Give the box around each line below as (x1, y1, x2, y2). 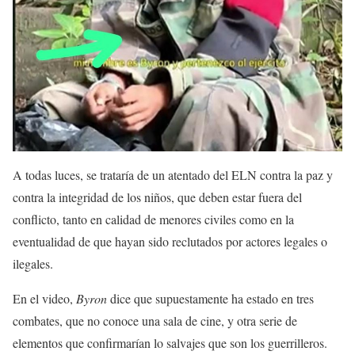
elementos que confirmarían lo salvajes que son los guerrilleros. (13, 334, 327, 351)
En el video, (13, 290, 76, 307)
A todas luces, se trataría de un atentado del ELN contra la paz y (13, 166, 333, 183)
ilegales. (13, 255, 53, 272)
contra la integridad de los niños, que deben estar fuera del (13, 189, 302, 205)
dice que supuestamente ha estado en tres (107, 290, 314, 307)
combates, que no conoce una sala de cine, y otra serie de (13, 312, 297, 329)
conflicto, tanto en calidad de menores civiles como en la (13, 211, 294, 227)
